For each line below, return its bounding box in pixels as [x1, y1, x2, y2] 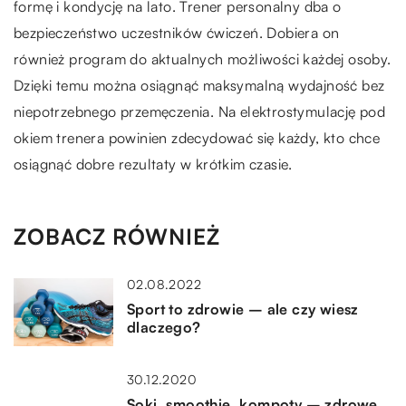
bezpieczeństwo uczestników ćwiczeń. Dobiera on [14, 23, 340, 42]
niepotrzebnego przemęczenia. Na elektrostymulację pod [14, 101, 386, 121]
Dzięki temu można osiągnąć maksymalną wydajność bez [14, 75, 385, 94]
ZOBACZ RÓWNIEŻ [14, 222, 220, 250]
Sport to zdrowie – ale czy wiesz [127, 299, 359, 318]
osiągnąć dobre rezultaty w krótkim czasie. [14, 154, 293, 173]
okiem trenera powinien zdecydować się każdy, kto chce [14, 128, 381, 147]
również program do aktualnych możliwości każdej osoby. [14, 49, 391, 68]
